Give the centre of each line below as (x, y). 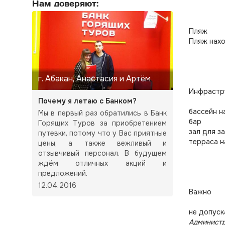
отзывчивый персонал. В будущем (102, 153)
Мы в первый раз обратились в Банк (102, 113)
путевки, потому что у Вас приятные (102, 133)
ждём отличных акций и (102, 163)
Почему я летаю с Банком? (87, 101)
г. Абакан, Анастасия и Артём (94, 79)
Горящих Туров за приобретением (102, 123)
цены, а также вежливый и (102, 143)
